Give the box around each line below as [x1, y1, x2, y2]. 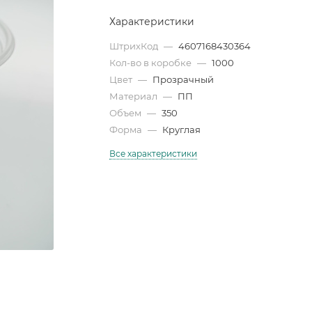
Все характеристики [109, 148, 198, 159]
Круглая [162, 123, 201, 135]
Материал [109, 90, 160, 102]
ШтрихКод [109, 40, 161, 52]
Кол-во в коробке [109, 56, 194, 68]
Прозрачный [153, 73, 214, 85]
